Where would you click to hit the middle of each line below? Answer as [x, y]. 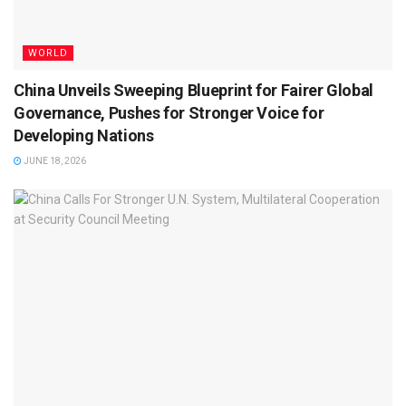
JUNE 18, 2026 [54, 160]
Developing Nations [84, 135]
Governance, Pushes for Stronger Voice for [169, 112]
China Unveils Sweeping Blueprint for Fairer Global [194, 90]
